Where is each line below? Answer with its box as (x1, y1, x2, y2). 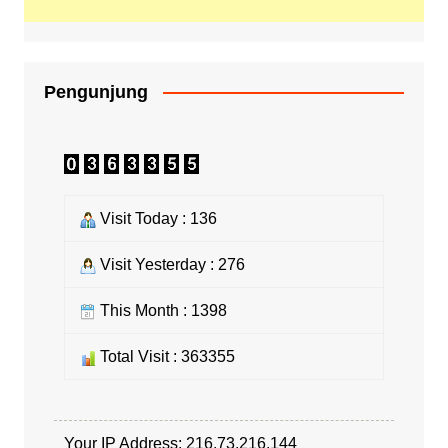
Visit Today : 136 (95, 209, 217, 227)
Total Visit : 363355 (95, 347, 235, 365)
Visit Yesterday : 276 (95, 255, 245, 273)
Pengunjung (43, 81, 148, 102)
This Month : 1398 (95, 301, 227, 319)
